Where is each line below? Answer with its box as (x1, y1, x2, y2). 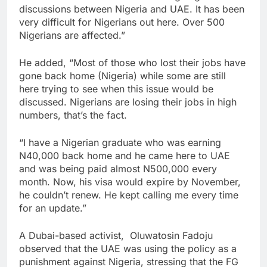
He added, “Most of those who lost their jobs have (19, 57, 246, 69)
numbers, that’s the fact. (19, 109, 127, 122)
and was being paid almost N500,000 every (19, 163, 217, 175)
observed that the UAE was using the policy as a (19, 243, 237, 255)
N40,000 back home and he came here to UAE (19, 150, 230, 162)
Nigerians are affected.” (19, 29, 125, 42)
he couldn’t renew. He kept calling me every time (19, 189, 238, 201)
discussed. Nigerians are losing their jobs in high (19, 96, 237, 108)
